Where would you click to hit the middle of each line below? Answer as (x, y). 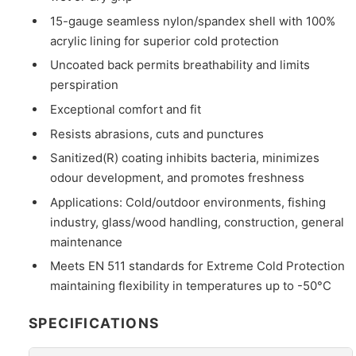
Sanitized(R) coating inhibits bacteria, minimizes (185, 158)
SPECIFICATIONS (94, 323)
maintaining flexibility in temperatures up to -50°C (191, 286)
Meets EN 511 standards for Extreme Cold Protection (198, 266)
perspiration (85, 85)
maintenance (87, 242)
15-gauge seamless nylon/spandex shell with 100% (193, 21)
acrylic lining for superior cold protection (165, 41)
